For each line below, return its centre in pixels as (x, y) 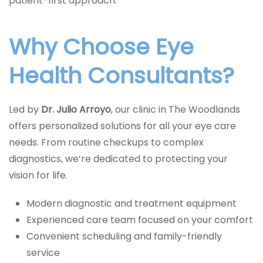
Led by (25, 109)
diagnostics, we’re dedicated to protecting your (118, 159)
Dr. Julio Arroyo (76, 109)
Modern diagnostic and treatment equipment (131, 203)
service (43, 253)
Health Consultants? (122, 75)
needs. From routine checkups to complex (106, 142)
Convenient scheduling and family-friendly (124, 236)
